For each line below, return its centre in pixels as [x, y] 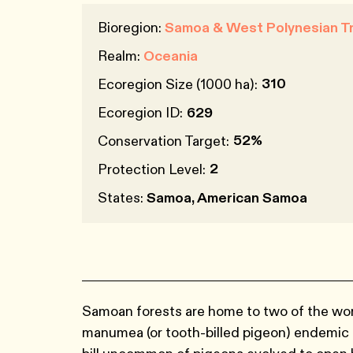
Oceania [171, 56]
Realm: [121, 56]
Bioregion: [131, 28]
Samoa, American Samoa [227, 198]
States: [122, 198]
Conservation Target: [163, 141]
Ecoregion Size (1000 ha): [178, 84]
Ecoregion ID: [140, 113]
